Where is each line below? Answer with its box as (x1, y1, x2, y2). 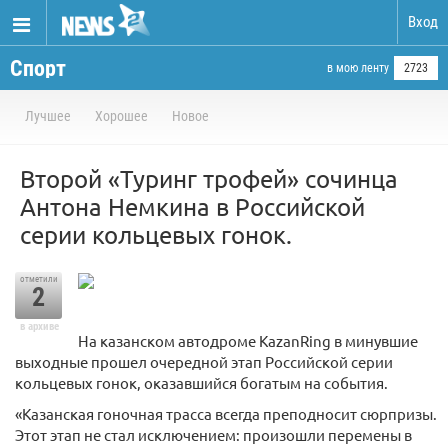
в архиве (19, 320, 59, 333)
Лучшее (25, 108, 71, 124)
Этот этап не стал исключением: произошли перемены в (15, 425, 412, 445)
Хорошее (95, 108, 148, 124)
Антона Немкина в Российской (20, 192, 365, 221)
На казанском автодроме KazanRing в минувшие (78, 331, 418, 351)
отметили (19, 274, 58, 284)
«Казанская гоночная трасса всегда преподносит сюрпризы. (15, 404, 437, 424)
